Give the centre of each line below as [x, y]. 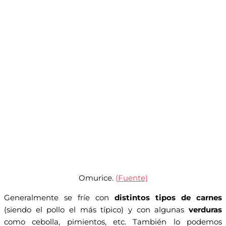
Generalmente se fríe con [56, 198]
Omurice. [97, 178]
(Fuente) [131, 178]
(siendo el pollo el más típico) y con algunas [96, 210]
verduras [205, 210]
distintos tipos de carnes [165, 198]
